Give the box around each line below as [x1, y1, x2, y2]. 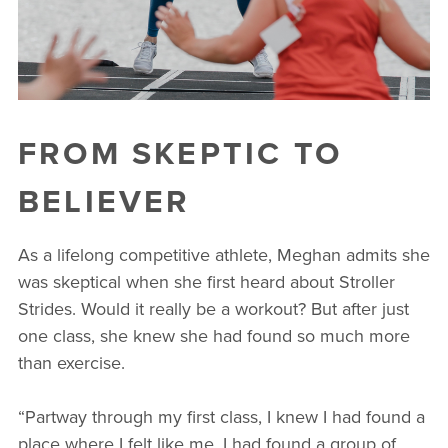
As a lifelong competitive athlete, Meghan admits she [17, 241, 430, 267]
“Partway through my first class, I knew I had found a [17, 403, 425, 429]
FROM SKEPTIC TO [17, 128, 342, 176]
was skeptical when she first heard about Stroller [17, 268, 395, 294]
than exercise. [17, 349, 125, 375]
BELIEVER [17, 176, 191, 224]
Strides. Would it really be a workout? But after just [17, 295, 409, 321]
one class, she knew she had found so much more [17, 322, 410, 348]
